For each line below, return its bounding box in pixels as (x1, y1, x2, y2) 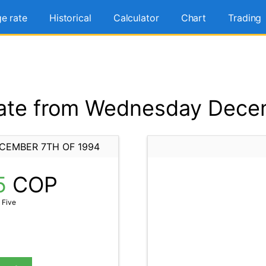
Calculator (113, 12, 159, 24)
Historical (49, 12, 91, 24)
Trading (228, 12, 262, 24)
